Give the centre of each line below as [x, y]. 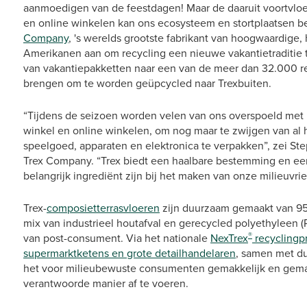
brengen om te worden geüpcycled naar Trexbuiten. [147, 83]
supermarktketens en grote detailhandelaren [130, 253]
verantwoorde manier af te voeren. [106, 283]
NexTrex [229, 238]
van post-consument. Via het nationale [117, 238]
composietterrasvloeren [103, 208]
